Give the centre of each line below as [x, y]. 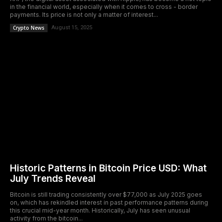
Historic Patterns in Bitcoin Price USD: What [108, 168]
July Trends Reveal [53, 179]
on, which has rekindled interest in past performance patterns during [109, 202]
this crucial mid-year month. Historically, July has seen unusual [100, 210]
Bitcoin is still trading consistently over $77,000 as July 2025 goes [106, 194]
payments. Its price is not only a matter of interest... [84, 15]
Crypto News [29, 28]
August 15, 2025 [72, 28]
